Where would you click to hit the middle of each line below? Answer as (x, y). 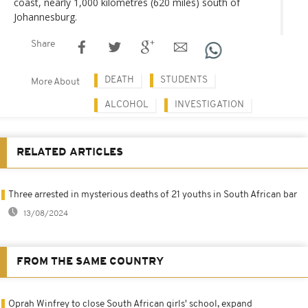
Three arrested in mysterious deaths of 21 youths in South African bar (153, 195)
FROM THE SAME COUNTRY (90, 262)
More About (55, 82)
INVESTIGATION (209, 104)
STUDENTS (184, 80)
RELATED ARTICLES (70, 152)
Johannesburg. (45, 16)
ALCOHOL (126, 104)
